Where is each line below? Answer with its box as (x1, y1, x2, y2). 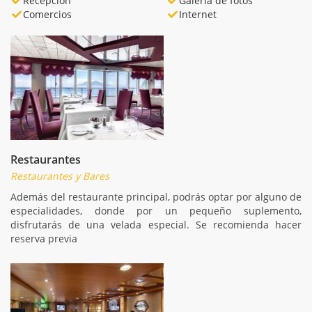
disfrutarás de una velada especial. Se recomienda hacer (10, 217, 302, 231)
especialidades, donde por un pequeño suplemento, (10, 203, 302, 217)
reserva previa (10, 231, 77, 245)
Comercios (22, 7, 72, 21)
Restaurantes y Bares (10, 169, 109, 182)
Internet (178, 7, 217, 21)
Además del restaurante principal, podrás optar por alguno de (10, 189, 302, 203)
